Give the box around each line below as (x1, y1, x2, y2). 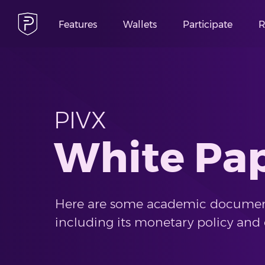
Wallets (123, 18, 157, 30)
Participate (183, 18, 232, 30)
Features (59, 18, 97, 30)
